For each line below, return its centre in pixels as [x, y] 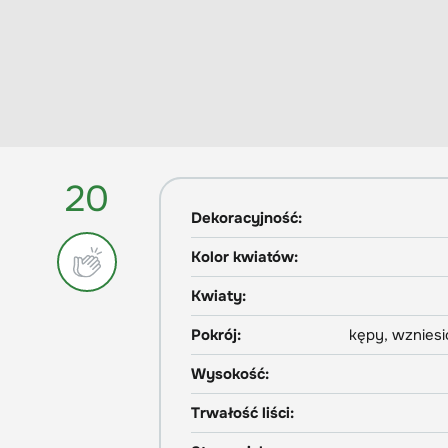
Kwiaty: [218, 296]
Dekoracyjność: [246, 218]
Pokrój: [216, 335]
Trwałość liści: [242, 413]
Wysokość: [230, 374]
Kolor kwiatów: [244, 257]
